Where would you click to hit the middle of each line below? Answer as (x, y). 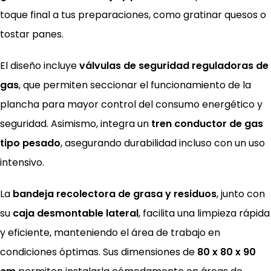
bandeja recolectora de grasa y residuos (115, 194)
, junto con (241, 194)
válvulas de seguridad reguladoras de (174, 65)
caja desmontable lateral (76, 213)
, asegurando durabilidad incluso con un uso (163, 143)
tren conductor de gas (207, 123)
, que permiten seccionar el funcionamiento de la (135, 85)
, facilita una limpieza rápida (204, 213)
